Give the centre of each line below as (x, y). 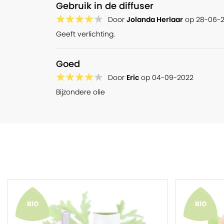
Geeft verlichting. (85, 34)
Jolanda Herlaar (155, 19)
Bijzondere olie (80, 92)
